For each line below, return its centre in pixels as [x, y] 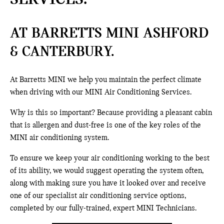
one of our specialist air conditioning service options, [98, 196]
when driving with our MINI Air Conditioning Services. [101, 93]
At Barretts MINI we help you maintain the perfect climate [106, 80]
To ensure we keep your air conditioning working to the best [110, 159]
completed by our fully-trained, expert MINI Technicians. [103, 209]
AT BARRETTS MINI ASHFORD [109, 34]
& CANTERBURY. [62, 52]
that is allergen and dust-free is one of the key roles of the [105, 126]
